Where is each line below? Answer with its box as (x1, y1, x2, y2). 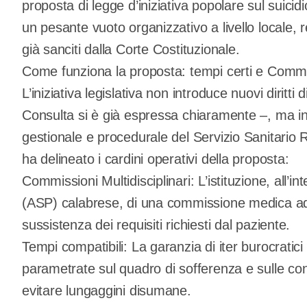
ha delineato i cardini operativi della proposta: (22, 151, 289, 167)
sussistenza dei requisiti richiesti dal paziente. (22, 217, 291, 233)
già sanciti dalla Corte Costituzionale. (22, 42, 240, 58)
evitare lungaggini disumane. (22, 283, 191, 299)
